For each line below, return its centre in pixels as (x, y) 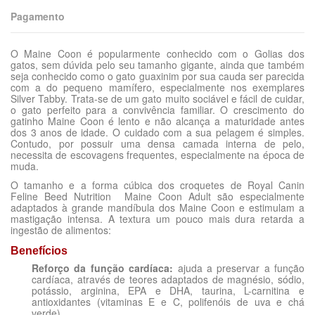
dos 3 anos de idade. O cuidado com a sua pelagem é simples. (157, 133)
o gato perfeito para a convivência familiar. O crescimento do (157, 110)
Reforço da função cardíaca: (103, 268)
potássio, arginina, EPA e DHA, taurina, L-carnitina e (168, 290)
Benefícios (39, 250)
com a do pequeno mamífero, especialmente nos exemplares (157, 88)
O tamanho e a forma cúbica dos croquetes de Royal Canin (157, 185)
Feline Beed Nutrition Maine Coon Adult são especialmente (157, 197)
